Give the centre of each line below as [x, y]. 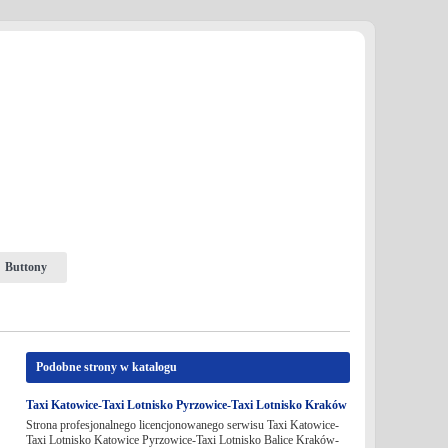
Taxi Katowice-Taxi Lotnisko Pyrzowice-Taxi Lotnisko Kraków [186, 405]
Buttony [25, 267]
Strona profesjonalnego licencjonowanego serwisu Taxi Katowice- [182, 425]
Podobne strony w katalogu [106, 367]
